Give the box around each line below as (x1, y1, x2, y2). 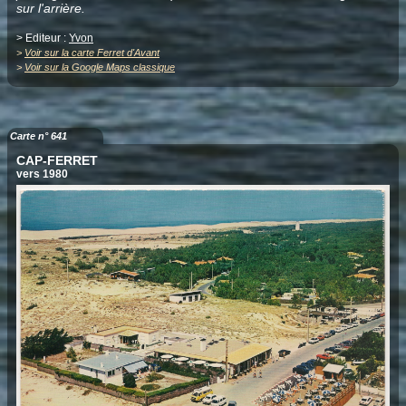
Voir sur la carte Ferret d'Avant (24, 47, 159, 59)
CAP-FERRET (16, 152, 98, 168)
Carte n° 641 (10, 130, 67, 141)
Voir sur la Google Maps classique (24, 62, 175, 73)
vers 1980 (16, 167, 68, 180)
